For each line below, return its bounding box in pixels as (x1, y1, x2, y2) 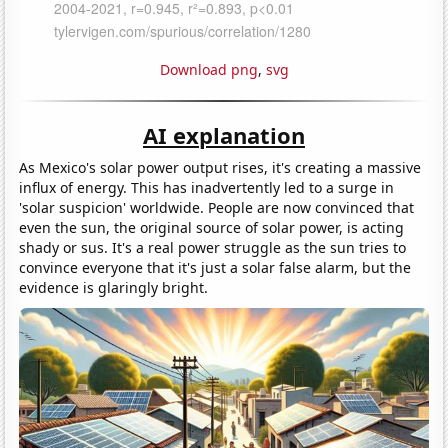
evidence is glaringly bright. (19, 277, 209, 297)
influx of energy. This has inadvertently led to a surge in (19, 177, 395, 197)
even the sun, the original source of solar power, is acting (19, 217, 405, 237)
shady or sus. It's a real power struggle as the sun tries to (19, 237, 407, 257)
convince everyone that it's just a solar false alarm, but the (19, 257, 412, 277)
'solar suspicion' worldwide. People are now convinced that (19, 197, 415, 217)
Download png (159, 59, 258, 79)
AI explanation (143, 119, 305, 150)
